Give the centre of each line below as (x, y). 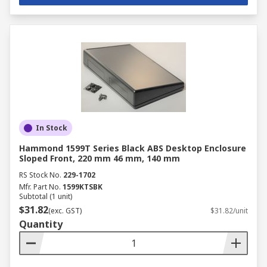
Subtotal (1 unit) (46, 196)
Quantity (41, 224)
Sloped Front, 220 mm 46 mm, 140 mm (100, 158)
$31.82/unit (229, 211)
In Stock (52, 128)
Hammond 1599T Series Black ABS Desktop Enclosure (133, 148)
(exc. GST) (65, 211)
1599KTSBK (83, 187)
